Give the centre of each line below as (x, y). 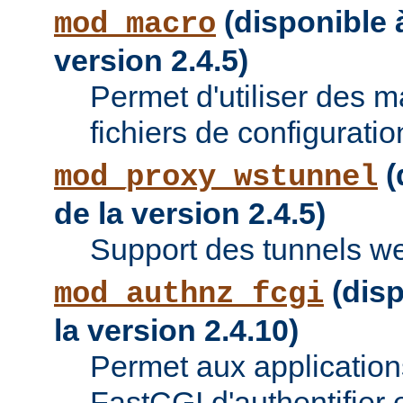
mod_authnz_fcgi (189, 295)
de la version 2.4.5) (190, 214)
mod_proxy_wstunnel (216, 178)
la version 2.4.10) (176, 331)
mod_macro (135, 25)
